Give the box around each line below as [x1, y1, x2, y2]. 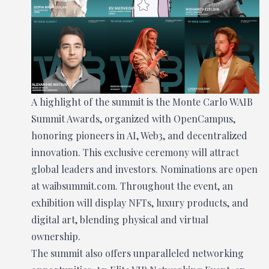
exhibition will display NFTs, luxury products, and [31, 196, 249, 210]
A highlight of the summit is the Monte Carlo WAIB [31, 95, 253, 109]
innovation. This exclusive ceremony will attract [31, 146, 239, 159]
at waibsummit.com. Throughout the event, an [31, 180, 233, 193]
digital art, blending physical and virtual [31, 213, 208, 226]
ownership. [31, 230, 80, 243]
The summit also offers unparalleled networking [31, 247, 244, 260]
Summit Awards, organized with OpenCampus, [31, 112, 235, 125]
